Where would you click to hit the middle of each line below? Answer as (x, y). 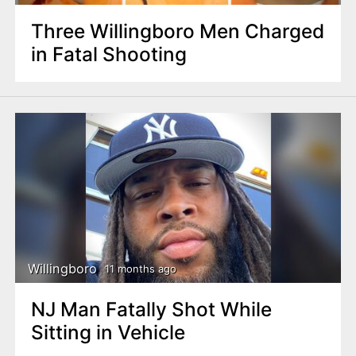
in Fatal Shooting (108, 54)
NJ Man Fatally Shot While (151, 310)
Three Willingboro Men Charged (177, 31)
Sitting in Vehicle (108, 333)
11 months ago (140, 268)
